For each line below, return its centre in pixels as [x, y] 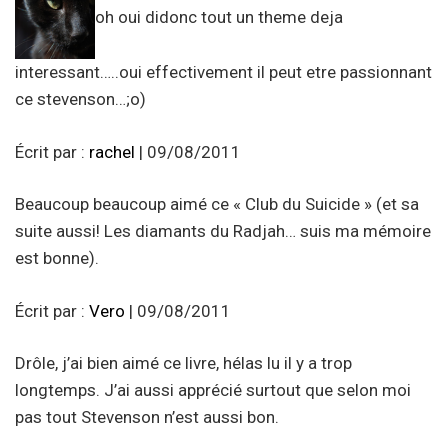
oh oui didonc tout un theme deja [219, 17]
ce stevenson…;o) [80, 99]
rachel [112, 151]
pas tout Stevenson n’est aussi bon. [147, 417]
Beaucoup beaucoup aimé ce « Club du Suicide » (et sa [217, 204]
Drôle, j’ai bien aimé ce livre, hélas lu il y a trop [183, 363]
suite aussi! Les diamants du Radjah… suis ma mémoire [223, 231]
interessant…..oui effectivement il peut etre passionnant [223, 72]
